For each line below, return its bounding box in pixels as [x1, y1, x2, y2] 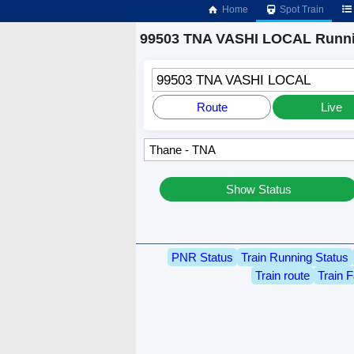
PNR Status [171, 250, 233, 264]
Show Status [225, 183, 292, 197]
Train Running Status [241, 250, 348, 264]
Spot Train [277, 4, 325, 15]
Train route [254, 268, 310, 282]
